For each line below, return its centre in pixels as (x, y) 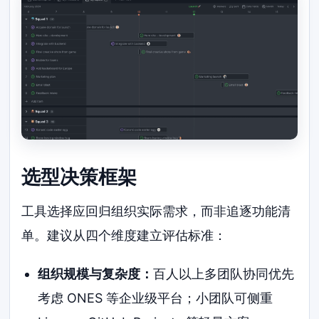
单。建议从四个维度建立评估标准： (124, 236)
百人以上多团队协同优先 (223, 274)
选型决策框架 (79, 177)
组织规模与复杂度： (95, 274)
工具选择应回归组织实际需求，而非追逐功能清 (156, 211)
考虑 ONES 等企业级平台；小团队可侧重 (155, 298)
